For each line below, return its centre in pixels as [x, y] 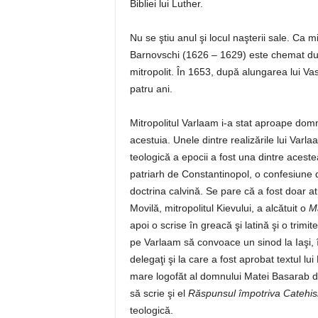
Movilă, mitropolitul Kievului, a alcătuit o [219, 208]
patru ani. [151, 89]
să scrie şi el [159, 294]
